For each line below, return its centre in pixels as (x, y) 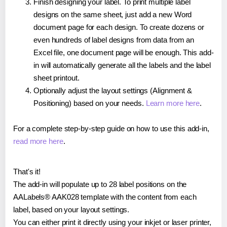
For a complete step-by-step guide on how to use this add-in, (111, 129)
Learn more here (173, 103)
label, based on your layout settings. (71, 210)
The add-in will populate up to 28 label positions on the (100, 184)
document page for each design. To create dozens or (119, 27)
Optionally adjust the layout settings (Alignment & (113, 91)
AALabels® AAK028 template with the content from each (105, 197)
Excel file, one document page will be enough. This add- (124, 53)
